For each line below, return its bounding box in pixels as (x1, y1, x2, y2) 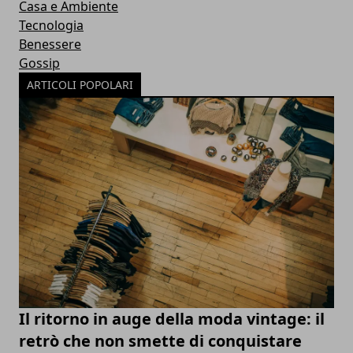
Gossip (19, 54, 60, 72)
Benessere (19, 35, 81, 54)
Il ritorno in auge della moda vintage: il (19, 308, 325, 330)
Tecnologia (19, 17, 84, 35)
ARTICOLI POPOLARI (27, 77, 133, 93)
